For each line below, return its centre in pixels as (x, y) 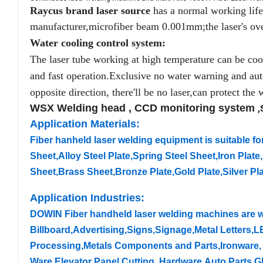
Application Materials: (86, 124)
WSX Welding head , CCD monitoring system (144, 108)
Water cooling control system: (98, 43)
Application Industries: (89, 198)
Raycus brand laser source (90, 11)
